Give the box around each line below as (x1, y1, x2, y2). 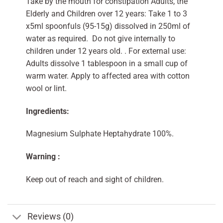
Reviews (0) (27, 212, 74, 222)
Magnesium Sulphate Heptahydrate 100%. (25, 129, 174, 139)
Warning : (25, 152, 60, 162)
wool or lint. (25, 83, 67, 93)
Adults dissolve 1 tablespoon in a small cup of (25, 58, 188, 68)
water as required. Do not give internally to (25, 33, 175, 43)
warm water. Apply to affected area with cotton (25, 71, 190, 81)
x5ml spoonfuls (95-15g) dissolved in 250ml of (25, 21, 190, 31)
